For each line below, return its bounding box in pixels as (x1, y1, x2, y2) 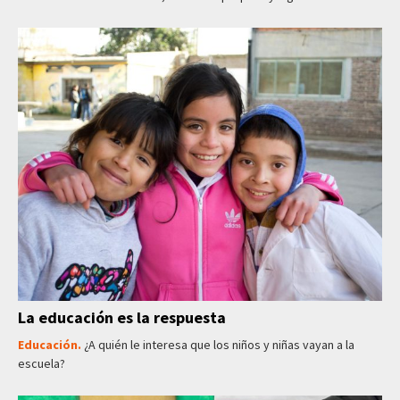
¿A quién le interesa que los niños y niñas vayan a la (84, 337, 354, 354)
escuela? (18, 355, 65, 372)
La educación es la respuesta (18, 307, 226, 329)
